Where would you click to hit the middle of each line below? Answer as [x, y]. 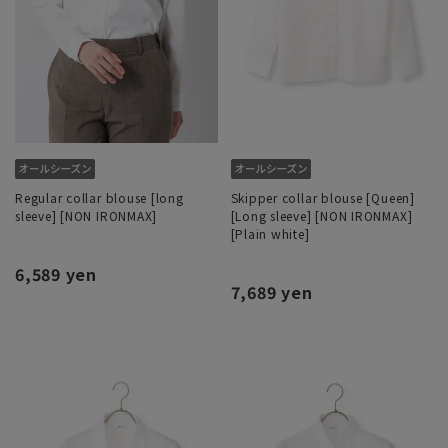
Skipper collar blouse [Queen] [322, 198]
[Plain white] [270, 234]
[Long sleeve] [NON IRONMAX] [321, 216]
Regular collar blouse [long [99, 198]
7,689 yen [271, 292]
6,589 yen [56, 274]
